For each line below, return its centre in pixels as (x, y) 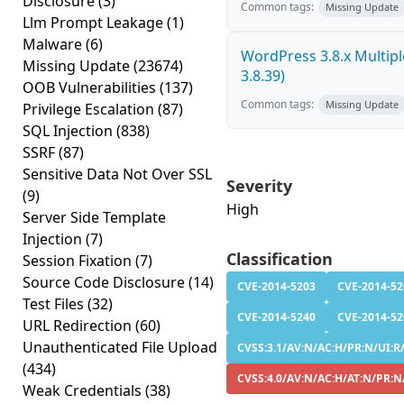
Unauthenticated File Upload (120, 347)
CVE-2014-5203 (276, 286)
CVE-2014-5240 (276, 317)
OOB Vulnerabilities (91, 87)
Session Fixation (79, 261)
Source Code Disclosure (106, 282)
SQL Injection (69, 131)
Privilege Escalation (90, 109)
